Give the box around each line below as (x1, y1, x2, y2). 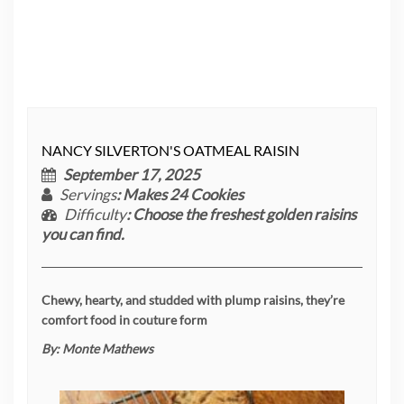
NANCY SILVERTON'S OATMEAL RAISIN (41, 141, 299, 159)
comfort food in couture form (41, 311, 207, 327)
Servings (60, 184, 116, 204)
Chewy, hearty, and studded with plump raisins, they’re (41, 291, 344, 308)
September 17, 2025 (63, 164, 200, 184)
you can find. (41, 224, 124, 243)
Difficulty (64, 204, 126, 224)
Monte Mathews (62, 340, 153, 356)
